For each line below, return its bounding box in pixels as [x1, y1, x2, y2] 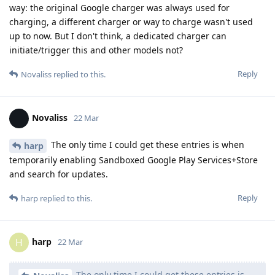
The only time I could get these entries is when [48, 139, 244, 151]
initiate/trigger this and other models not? [9, 44, 183, 56]
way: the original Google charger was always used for [9, 2, 230, 14]
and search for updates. [9, 168, 108, 180]
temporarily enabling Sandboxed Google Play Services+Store [9, 154, 258, 166]
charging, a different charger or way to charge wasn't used [9, 16, 253, 28]
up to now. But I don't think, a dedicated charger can [9, 30, 227, 42]
